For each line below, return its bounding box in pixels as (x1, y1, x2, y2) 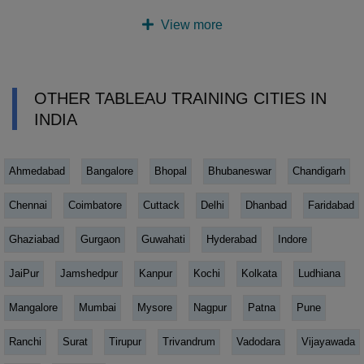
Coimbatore (68, 199, 122, 212)
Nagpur (193, 301, 227, 314)
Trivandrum (162, 336, 215, 349)
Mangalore (9, 301, 58, 314)
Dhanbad (245, 199, 287, 212)
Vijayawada (301, 336, 355, 349)
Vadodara (236, 336, 280, 349)
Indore (278, 233, 307, 246)
